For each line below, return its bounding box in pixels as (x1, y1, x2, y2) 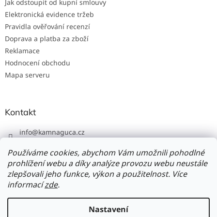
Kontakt (5, 106, 36, 118)
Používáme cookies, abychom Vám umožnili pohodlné (7, 147, 204, 158)
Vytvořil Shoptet (92, 197, 143, 207)
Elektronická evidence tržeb (5, 9, 94, 19)
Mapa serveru (5, 70, 50, 79)
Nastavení (89, 204, 128, 215)
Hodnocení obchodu (5, 58, 70, 67)
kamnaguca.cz (38, 127, 85, 137)
